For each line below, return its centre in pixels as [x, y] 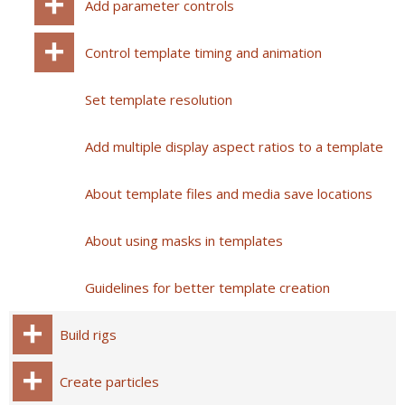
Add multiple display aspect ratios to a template [234, 146]
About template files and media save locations [229, 193]
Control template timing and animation [203, 52]
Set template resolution [159, 99]
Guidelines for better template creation [207, 287]
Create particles [109, 381]
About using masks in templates [184, 240]
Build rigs [88, 334]
